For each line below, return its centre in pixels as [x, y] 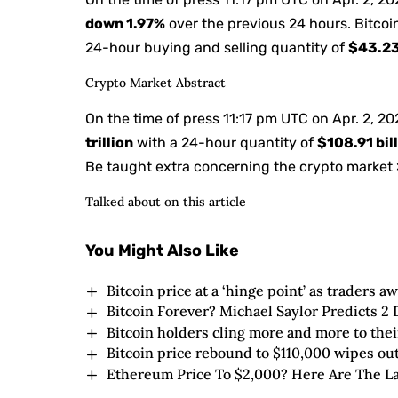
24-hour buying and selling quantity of [217, 47]
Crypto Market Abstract [156, 82]
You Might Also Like [163, 250]
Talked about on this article [166, 201]
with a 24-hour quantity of [226, 142]
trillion [110, 142]
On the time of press [155, 118]
